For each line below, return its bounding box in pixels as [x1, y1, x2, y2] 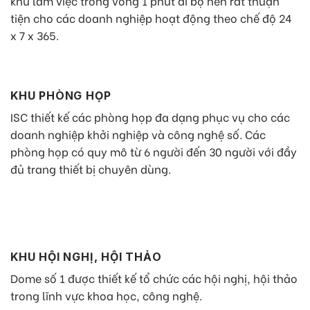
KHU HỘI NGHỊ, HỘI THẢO [10, 249, 162, 264]
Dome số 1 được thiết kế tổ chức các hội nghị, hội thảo [10, 269, 298, 286]
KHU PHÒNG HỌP [10, 89, 111, 103]
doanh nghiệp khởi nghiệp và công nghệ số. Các [10, 126, 266, 143]
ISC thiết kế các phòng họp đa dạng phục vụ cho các [10, 109, 290, 125]
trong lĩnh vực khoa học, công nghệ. [10, 286, 202, 303]
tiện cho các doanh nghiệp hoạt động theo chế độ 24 [10, 10, 292, 26]
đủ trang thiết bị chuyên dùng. [10, 161, 171, 177]
